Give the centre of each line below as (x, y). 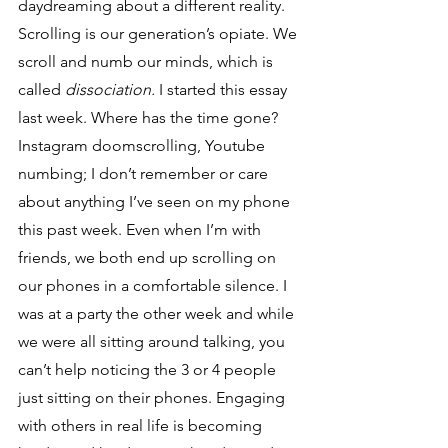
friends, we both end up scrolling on (149, 257)
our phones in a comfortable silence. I (154, 285)
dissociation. (112, 89)
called (41, 89)
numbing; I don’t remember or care (145, 173)
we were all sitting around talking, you (153, 341)
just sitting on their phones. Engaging (153, 397)
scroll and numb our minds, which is (147, 61)
